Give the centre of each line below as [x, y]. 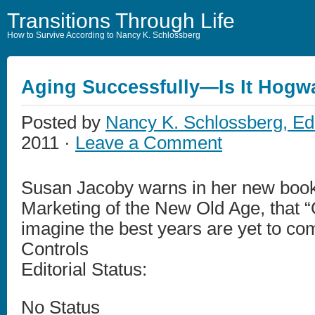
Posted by [63, 122]
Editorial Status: [86, 269]
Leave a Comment [149, 143]
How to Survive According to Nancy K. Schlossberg [104, 35]
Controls [55, 249]
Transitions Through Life [121, 21]
